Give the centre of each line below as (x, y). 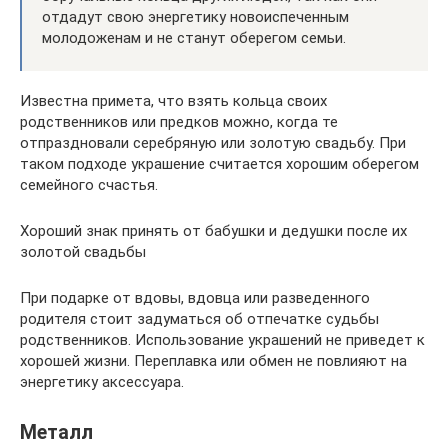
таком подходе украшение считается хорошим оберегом (219, 163)
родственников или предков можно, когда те (179, 121)
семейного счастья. (89, 184)
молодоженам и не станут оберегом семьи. (194, 37)
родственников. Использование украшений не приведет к (222, 339)
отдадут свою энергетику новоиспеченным (195, 16)
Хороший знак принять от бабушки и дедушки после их (213, 230)
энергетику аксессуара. (102, 381)
